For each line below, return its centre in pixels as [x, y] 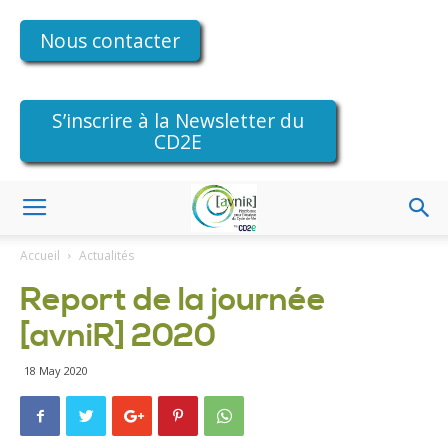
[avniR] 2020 [118, 336]
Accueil [40, 255]
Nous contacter [110, 40]
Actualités [106, 255]
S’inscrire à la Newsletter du [177, 120]
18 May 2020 [56, 370]
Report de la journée [173, 300]
